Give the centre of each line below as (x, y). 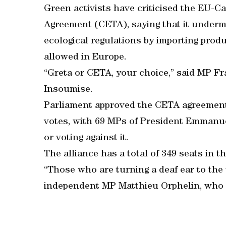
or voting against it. (86, 138)
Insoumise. (68, 90)
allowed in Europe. (85, 58)
